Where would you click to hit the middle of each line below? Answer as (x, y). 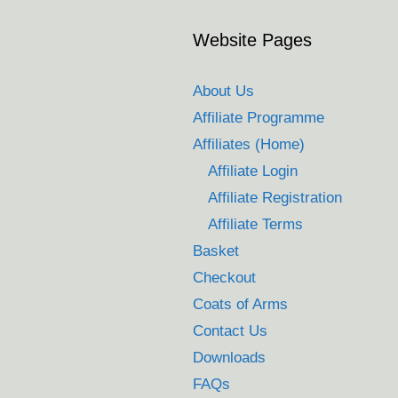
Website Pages (252, 40)
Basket (216, 251)
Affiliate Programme (259, 117)
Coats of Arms (240, 304)
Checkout (224, 277)
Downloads (229, 357)
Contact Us (230, 330)
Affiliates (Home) (249, 144)
